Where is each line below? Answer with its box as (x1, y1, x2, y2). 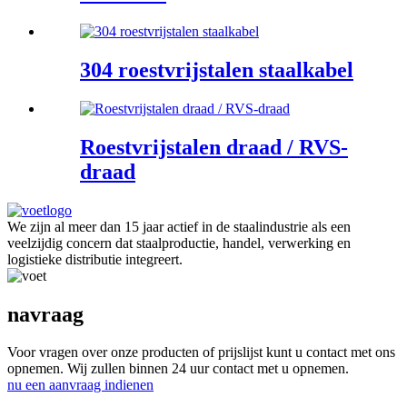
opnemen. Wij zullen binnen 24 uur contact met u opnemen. (7, 361, 349, 377)
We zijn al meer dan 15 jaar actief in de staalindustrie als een (7, 218, 351, 234)
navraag (7, 302, 84, 326)
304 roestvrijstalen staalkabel (80, 57, 353, 82)
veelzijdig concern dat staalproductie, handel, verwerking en (7, 234, 351, 251)
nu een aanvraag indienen (7, 377, 154, 393)
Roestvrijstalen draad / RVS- (80, 134, 348, 159)
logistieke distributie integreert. (7, 251, 183, 267)
